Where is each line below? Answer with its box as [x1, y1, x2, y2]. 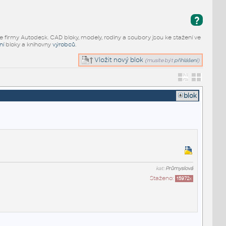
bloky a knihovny [4, 40, 52, 48]
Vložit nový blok [93, 55, 144, 64]
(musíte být [145, 56, 175, 64]
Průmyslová [165, 165, 193, 172]
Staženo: [149, 174, 175, 182]
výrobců [52, 40, 75, 48]
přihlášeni [174, 56, 198, 64]
